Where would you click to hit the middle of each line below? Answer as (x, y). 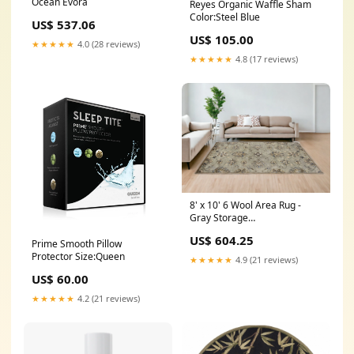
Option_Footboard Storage (247, 231)
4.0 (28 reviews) (107, 44)
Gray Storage (219, 218)
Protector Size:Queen (78, 257)
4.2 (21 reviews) (107, 299)
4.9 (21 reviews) (265, 260)
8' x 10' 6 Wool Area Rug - (245, 205)
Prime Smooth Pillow (77, 244)
